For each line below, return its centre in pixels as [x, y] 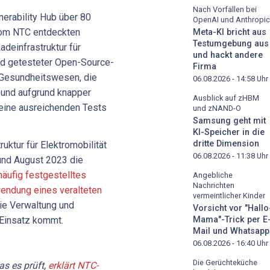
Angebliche [213, 175]
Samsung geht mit [229, 121]
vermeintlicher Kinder [229, 195]
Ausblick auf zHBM [226, 98]
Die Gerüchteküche [225, 262]
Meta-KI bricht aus [230, 33]
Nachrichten [214, 185]
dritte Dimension [226, 143]
